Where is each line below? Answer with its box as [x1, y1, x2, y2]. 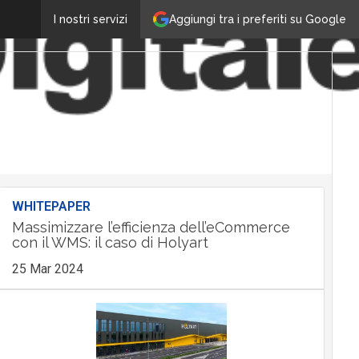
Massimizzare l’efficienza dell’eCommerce [11, 219, 290, 236]
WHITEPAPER [11, 199, 91, 214]
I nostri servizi [54, 13, 127, 26]
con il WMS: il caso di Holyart [11, 234, 208, 251]
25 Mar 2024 [11, 261, 83, 276]
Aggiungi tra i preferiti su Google [169, 12, 346, 26]
